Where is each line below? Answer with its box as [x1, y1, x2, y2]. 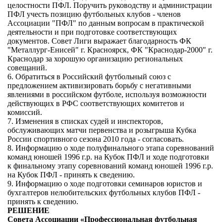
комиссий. [7, 108, 42, 116]
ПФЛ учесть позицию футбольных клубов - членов [7, 10, 181, 18]
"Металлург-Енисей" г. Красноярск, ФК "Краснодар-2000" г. [7, 46, 213, 54]
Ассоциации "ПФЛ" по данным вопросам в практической [7, 19, 204, 27]
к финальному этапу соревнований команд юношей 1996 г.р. [7, 162, 213, 170]
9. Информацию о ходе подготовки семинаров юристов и [7, 179, 202, 188]
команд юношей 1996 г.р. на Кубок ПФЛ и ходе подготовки [7, 153, 209, 161]
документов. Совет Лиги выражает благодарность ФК [7, 37, 191, 45]
